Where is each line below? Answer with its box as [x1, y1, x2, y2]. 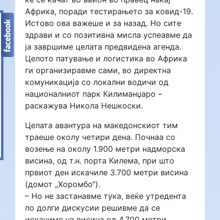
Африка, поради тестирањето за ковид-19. [25, 6, 193, 16]
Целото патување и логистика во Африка [25, 53, 187, 63]
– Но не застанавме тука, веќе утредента [25, 191, 186, 201]
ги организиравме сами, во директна [25, 65, 171, 75]
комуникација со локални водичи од [25, 77, 168, 87]
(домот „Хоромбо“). [25, 179, 100, 189]
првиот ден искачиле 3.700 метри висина [25, 167, 188, 177]
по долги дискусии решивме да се [25, 202, 160, 213]
